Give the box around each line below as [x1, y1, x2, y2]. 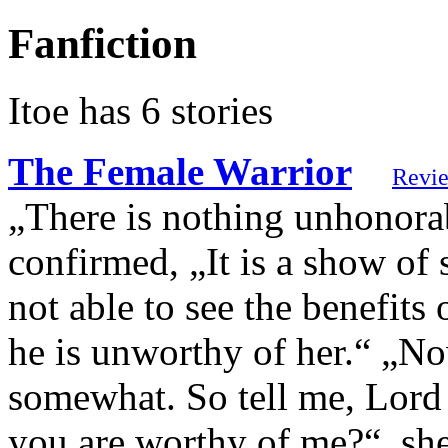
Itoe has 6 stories [8, 89, 273, 133]
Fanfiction [8, 20, 197, 68]
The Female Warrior [8, 150, 352, 194]
